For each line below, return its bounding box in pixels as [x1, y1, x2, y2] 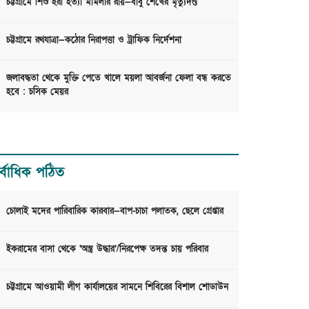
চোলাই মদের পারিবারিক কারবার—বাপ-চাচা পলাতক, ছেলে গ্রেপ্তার [6, 205, 223, 217]
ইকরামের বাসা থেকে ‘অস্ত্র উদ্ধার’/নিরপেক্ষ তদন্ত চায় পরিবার [6, 243, 208, 255]
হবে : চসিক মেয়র [6, 86, 68, 98]
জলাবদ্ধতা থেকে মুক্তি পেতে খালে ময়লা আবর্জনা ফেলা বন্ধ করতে [6, 72, 231, 84]
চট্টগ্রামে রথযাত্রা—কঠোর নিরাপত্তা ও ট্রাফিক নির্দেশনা [6, 34, 181, 46]
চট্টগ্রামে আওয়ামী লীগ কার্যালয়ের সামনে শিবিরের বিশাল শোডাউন [6, 281, 228, 293]
